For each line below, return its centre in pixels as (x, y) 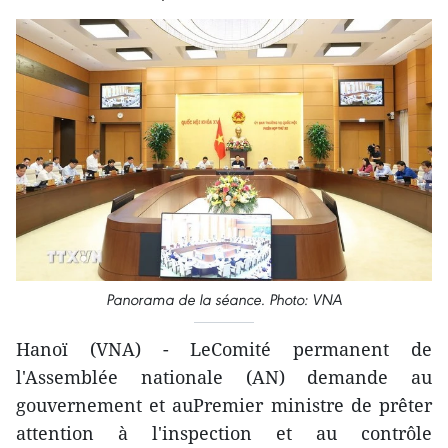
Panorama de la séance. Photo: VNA (224, 300)
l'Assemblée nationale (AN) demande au (224, 377)
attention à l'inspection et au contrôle (224, 433)
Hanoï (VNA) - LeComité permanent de (224, 349)
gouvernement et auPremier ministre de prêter (224, 405)
